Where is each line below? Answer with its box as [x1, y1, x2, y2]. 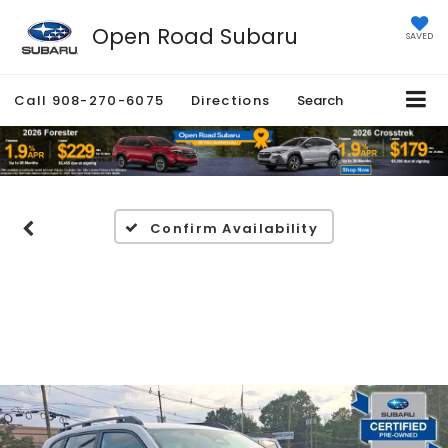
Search [297, 91, 344, 111]
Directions [191, 91, 271, 111]
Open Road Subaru [91, 21, 298, 51]
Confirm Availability [150, 219, 319, 239]
